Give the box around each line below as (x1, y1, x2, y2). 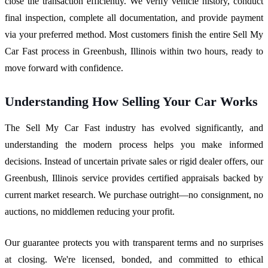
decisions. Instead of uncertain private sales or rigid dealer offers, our (5, 156, 263, 166)
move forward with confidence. (5, 62, 123, 73)
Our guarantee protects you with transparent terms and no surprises (5, 237, 263, 248)
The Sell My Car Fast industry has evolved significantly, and (5, 122, 263, 133)
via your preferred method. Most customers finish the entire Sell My (5, 29, 263, 39)
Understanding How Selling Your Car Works (5, 93, 258, 109)
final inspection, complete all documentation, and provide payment (5, 12, 263, 23)
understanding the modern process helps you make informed (5, 139, 263, 150)
